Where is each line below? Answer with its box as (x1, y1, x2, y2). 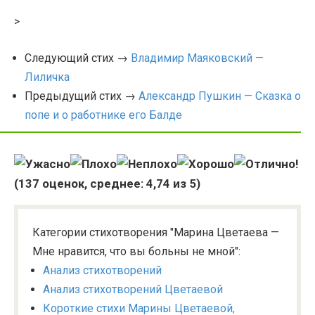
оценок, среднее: (39, 176, 146, 191)
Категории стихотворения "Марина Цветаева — (32, 225, 279, 239)
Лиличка (25, 70, 70, 84)
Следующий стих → (25, 51, 131, 65)
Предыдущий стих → (25, 89, 139, 103)
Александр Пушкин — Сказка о (139, 89, 301, 103)
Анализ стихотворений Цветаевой (43, 282, 223, 296)
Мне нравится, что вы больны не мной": (32, 244, 240, 258)
